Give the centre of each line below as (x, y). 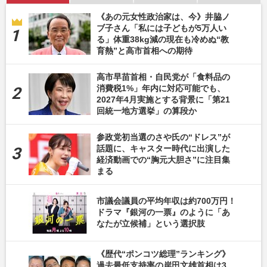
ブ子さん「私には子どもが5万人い (162, 28)
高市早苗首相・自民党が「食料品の (163, 77)
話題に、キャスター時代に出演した (163, 148)
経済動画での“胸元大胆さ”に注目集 (163, 159)
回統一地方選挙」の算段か (147, 111)
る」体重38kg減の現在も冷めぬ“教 (163, 39)
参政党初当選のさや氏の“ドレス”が (163, 137)
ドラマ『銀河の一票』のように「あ (163, 212)
